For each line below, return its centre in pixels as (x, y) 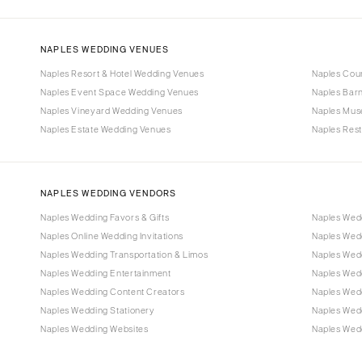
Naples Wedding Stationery (98, 310)
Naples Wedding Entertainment (106, 273)
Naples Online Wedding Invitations (112, 236)
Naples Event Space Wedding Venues (120, 93)
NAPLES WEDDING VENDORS (109, 193)
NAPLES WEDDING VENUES (105, 50)
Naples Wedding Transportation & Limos (124, 254)
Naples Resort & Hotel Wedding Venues (122, 74)
